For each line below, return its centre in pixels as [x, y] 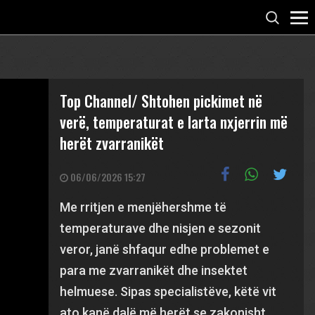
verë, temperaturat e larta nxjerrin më [174, 122]
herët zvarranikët [112, 143]
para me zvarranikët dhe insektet [154, 270]
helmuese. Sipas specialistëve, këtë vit [168, 291]
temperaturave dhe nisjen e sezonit [161, 228]
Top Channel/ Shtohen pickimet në [161, 101]
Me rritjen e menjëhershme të [143, 207]
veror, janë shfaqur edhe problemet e [165, 249]
